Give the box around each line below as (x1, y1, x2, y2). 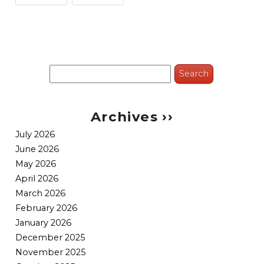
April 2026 (15, 173, 59, 184)
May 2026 (15, 159, 57, 170)
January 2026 (15, 217, 72, 229)
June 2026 (15, 144, 60, 155)
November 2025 (15, 247, 86, 258)
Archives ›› (90, 108, 174, 125)
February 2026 (15, 203, 78, 214)
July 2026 (15, 129, 55, 140)
